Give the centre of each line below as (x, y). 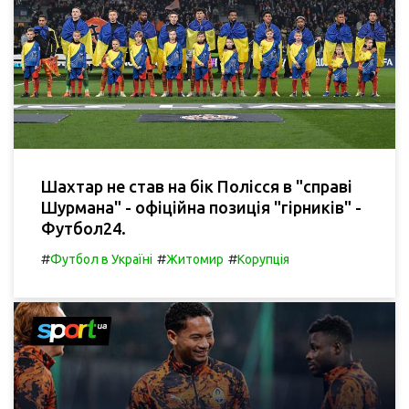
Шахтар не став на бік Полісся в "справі (197, 187)
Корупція (263, 260)
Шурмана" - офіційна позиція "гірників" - (201, 208)
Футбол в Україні (101, 260)
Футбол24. (84, 229)
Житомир (195, 260)
